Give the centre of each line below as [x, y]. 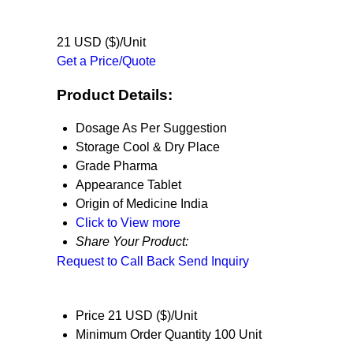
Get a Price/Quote [106, 61]
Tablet [164, 185]
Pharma [136, 166]
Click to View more [128, 223]
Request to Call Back [116, 262]
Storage [98, 147]
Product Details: [115, 95]
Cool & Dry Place [171, 147]
